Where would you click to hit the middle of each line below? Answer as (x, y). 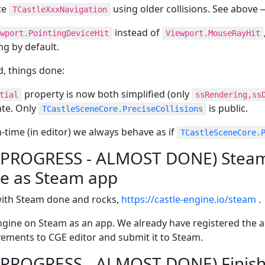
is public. (227, 109)
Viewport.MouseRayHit (213, 33)
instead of (137, 33)
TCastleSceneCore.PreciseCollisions (122, 109)
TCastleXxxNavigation (60, 10)
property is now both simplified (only (107, 94)
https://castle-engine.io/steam (189, 200)
